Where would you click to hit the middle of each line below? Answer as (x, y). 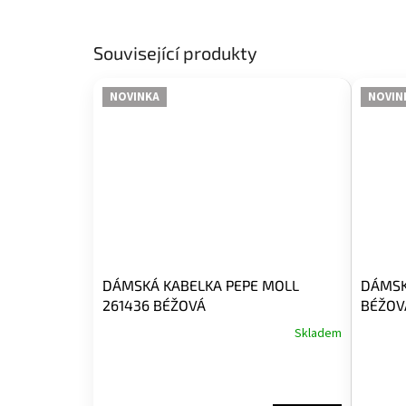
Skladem (318, 333)
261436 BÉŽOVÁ (154, 304)
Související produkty (175, 53)
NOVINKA (135, 97)
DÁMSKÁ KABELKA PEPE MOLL (201, 285)
